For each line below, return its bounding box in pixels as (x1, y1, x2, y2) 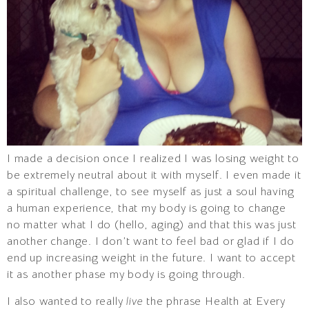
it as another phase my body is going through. (7, 268, 246, 282)
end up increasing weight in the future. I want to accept (7, 251, 296, 266)
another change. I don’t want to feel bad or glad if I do (7, 235, 295, 249)
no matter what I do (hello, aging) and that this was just (7, 218, 297, 232)
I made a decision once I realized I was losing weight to (7, 152, 299, 166)
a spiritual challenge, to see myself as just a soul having (7, 185, 295, 199)
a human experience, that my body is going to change (7, 201, 286, 216)
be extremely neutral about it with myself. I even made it (7, 168, 301, 183)
